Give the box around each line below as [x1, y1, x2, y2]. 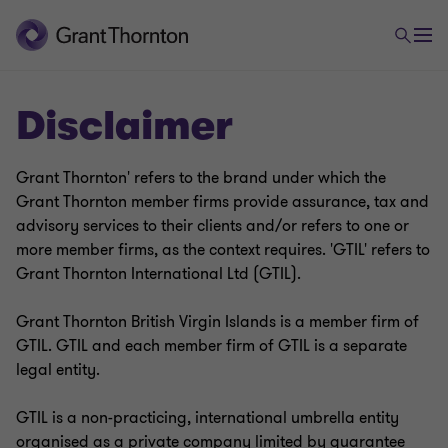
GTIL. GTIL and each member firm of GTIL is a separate [16, 335, 407, 357]
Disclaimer [16, 103, 233, 149]
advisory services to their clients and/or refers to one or [16, 215, 409, 237]
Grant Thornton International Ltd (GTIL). [16, 263, 301, 285]
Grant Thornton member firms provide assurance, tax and [16, 191, 429, 213]
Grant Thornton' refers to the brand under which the [16, 167, 386, 189]
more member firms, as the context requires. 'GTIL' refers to [16, 239, 430, 261]
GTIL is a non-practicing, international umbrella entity [16, 407, 399, 429]
